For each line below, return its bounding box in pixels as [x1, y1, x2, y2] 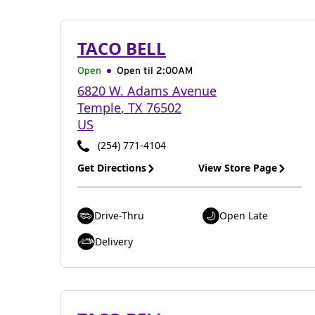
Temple [77, 99, 121, 116]
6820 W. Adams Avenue [77, 82, 217, 99]
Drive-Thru [94, 209, 144, 222]
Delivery [95, 234, 133, 248]
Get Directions [77, 161, 146, 174]
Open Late [219, 209, 268, 222]
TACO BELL [77, 37, 166, 60]
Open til [117, 66, 156, 76]
